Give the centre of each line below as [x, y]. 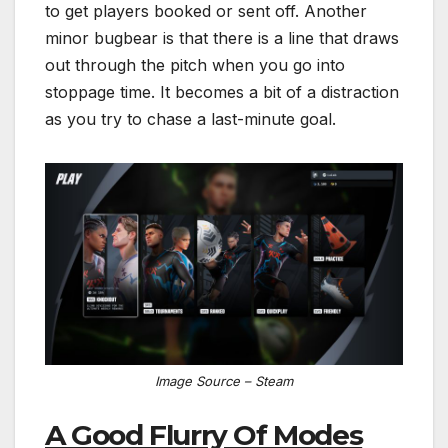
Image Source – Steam [224, 381]
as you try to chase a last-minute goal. [190, 119]
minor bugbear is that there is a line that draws [222, 38]
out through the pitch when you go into [195, 65]
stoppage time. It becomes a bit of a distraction [222, 92]
